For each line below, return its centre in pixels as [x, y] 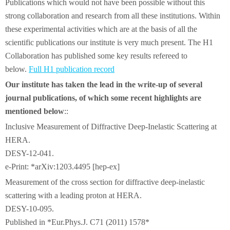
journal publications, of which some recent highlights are [103, 98]
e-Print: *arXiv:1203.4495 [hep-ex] [62, 167]
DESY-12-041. [30, 153]
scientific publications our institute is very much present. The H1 [109, 42]
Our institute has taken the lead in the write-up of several [104, 84]
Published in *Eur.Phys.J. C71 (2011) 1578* [77, 222]
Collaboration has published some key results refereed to [96, 56]
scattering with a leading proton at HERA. [73, 195]
